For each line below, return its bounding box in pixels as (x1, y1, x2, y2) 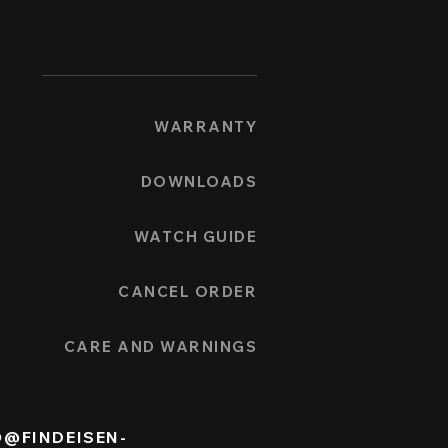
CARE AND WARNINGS (63, 337, 257, 357)
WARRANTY (154, 117, 257, 137)
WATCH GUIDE (133, 227, 257, 247)
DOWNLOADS (140, 172, 257, 192)
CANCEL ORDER (118, 282, 257, 302)
